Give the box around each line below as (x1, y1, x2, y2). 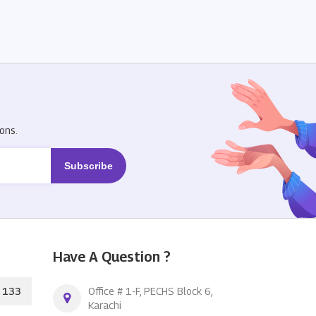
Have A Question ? (53, 248, 171, 265)
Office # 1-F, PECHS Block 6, (88, 284, 213, 297)
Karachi (88, 298, 122, 311)
